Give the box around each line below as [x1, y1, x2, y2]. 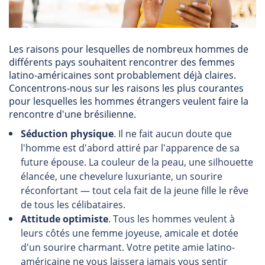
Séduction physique [21, 127, 114, 140]
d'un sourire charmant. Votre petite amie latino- [21, 241, 235, 254]
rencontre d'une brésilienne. [9, 108, 136, 121]
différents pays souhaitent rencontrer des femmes [9, 56, 235, 69]
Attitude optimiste [21, 212, 108, 225]
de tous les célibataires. [21, 198, 125, 211]
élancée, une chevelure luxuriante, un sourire [21, 170, 222, 183]
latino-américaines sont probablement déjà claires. [9, 69, 236, 82]
